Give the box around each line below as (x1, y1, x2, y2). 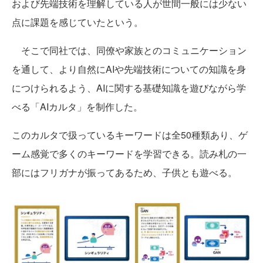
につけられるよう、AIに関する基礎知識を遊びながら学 (12, 81, 246, 95)
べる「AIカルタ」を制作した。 (12, 100, 143, 114)
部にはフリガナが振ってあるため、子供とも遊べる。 (12, 166, 237, 180)
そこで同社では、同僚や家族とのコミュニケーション (12, 43, 247, 58)
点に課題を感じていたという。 (12, 15, 143, 29)
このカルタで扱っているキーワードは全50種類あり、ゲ (12, 128, 248, 142)
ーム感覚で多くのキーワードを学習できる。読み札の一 (12, 147, 247, 161)
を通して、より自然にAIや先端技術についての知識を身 (12, 62, 246, 76)
